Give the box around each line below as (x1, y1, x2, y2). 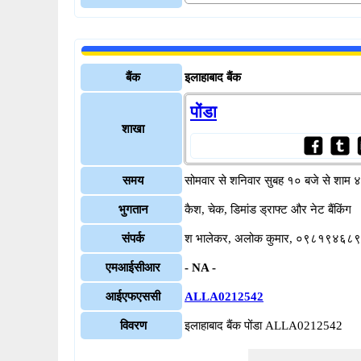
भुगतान (118, 203, 148, 216)
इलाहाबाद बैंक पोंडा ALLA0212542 (185, 319, 342, 332)
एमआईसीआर (106, 261, 160, 274)
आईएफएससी (106, 290, 160, 303)
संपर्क (122, 232, 144, 245)
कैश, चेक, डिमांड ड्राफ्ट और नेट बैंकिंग (185, 203, 351, 216)
